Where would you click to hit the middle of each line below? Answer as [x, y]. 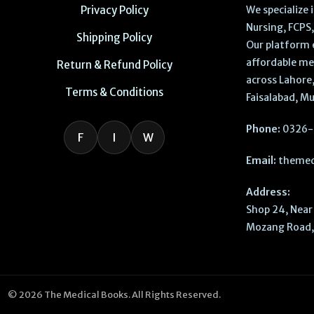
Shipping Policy [114, 38]
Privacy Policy [114, 11]
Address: [268, 192]
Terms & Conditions [114, 93]
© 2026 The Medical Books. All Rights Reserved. [114, 295]
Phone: [264, 129]
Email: [261, 161]
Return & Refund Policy [114, 65]
